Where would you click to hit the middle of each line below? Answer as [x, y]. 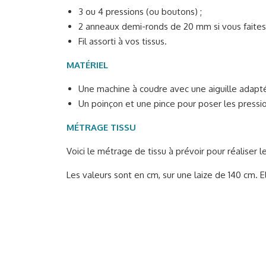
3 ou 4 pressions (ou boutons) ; [140, 12]
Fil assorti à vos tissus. [123, 42]
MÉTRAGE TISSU [101, 128]
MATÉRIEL [87, 65]
